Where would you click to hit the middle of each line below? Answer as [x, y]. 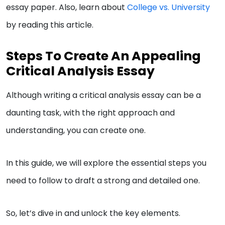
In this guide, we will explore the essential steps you [106, 163]
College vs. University [168, 8]
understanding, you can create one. [77, 131]
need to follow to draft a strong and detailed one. [104, 181]
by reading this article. [50, 25]
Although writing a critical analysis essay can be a [103, 95]
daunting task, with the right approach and [90, 113]
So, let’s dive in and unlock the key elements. [93, 213]
